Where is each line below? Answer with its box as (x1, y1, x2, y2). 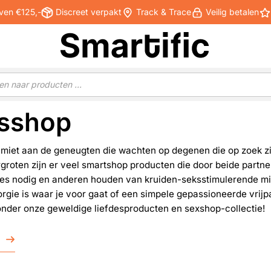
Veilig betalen (203, 6, 259, 17)
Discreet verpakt (53, 6, 122, 17)
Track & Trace (133, 6, 191, 17)
